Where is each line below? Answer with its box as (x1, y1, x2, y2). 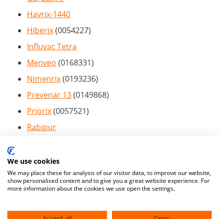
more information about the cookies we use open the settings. (7, 184, 175, 192)
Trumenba (27, 170, 66, 181)
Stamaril (27, 138, 58, 149)
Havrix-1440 (27, 9, 70, 20)
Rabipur (27, 122, 56, 133)
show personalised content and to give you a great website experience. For (7, 176, 210, 184)
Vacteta (27, 202, 55, 214)
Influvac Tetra (27, 41, 77, 52)
